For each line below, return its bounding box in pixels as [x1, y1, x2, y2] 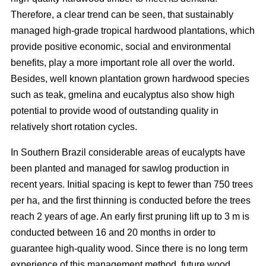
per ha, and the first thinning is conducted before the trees [11, 195, 251, 206]
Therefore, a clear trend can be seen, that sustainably [11, 9, 233, 20]
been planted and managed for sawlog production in [11, 163, 229, 174]
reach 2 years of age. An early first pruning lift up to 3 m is [11, 211, 249, 222]
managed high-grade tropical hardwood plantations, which [11, 26, 255, 36]
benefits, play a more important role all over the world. [11, 58, 235, 68]
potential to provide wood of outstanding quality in [11, 106, 218, 116]
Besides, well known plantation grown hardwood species [11, 74, 249, 84]
